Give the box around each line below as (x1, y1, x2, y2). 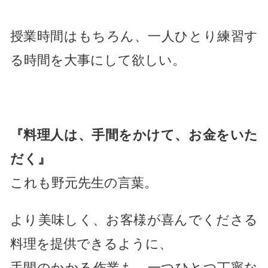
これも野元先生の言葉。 (10, 175, 157, 190)
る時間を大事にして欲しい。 (10, 53, 185, 68)
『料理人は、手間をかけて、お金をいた (10, 127, 258, 142)
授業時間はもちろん (10, 29, 135, 44)
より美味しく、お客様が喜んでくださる (10, 212, 258, 228)
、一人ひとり (134, 29, 218, 44)
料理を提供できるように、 (10, 236, 172, 252)
